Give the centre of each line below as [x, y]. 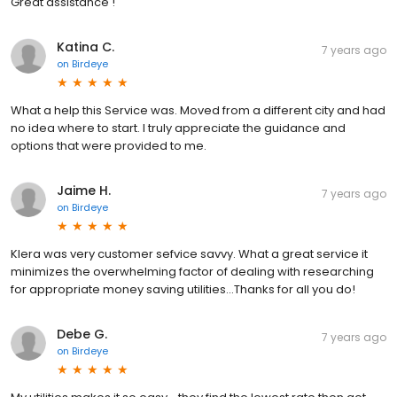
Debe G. [82, 335]
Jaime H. [84, 191]
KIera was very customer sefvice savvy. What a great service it [189, 254]
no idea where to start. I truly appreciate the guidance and [178, 128]
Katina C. [86, 47]
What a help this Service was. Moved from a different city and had [198, 111]
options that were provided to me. [109, 146]
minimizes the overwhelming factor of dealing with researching [192, 272]
